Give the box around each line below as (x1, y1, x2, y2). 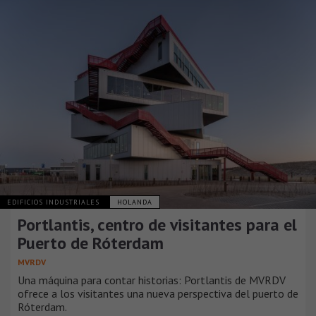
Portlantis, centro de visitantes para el (18, 214, 297, 236)
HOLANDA (117, 197, 152, 207)
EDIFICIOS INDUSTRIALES (7, 197, 102, 207)
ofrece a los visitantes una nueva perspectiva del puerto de (18, 286, 298, 301)
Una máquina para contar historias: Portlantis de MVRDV (18, 273, 286, 288)
